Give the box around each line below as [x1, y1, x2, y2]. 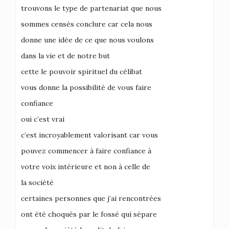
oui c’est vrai [21, 114, 64, 124]
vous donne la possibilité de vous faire [21, 83, 151, 92]
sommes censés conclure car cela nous [21, 19, 152, 29]
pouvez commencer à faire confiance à [21, 146, 151, 155]
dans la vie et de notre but [21, 51, 110, 60]
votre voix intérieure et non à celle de [21, 162, 150, 171]
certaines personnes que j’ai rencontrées [21, 194, 161, 203]
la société [21, 178, 54, 187]
